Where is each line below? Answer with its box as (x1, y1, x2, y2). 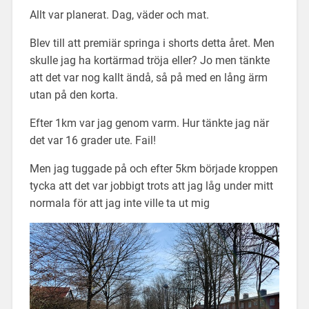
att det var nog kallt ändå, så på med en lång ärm (29, 70, 268, 84)
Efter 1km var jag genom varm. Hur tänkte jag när (29, 116, 269, 130)
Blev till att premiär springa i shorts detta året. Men (29, 36, 275, 50)
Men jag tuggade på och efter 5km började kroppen (29, 161, 278, 175)
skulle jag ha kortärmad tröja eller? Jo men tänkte (29, 53, 270, 67)
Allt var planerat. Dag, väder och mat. (29, 8, 209, 21)
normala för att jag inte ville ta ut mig (29, 196, 210, 210)
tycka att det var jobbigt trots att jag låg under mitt (29, 179, 273, 192)
